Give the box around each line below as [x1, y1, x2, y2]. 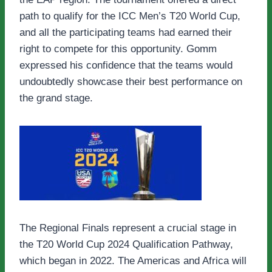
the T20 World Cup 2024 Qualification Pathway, [19, 239, 233, 251]
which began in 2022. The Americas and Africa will [19, 255, 246, 267]
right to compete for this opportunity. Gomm [19, 43, 217, 55]
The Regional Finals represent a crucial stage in [19, 222, 236, 234]
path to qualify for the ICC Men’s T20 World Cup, [19, 10, 240, 22]
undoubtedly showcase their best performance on [19, 76, 242, 88]
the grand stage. [19, 92, 93, 104]
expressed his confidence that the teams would [19, 59, 233, 72]
